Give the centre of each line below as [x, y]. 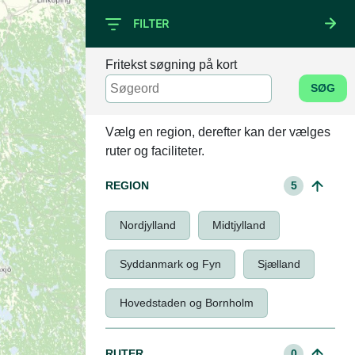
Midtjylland [239, 225]
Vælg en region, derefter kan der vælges [218, 132]
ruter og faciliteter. [155, 151]
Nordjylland [148, 225]
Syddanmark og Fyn [170, 264]
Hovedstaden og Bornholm [187, 303]
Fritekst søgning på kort [171, 65]
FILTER [149, 23]
